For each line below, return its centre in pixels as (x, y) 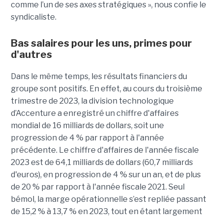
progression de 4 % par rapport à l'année (87, 138)
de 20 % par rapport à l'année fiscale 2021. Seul (97, 187)
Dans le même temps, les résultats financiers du (99, 77)
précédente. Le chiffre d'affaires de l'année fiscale (105, 150)
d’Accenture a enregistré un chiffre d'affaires (95, 113)
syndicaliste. (33, 17)
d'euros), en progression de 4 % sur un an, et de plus (106, 175)
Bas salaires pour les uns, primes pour (101, 43)
